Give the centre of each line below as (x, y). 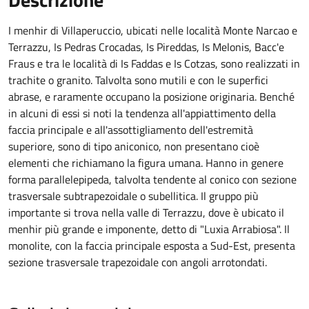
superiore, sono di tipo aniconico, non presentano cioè (134, 146)
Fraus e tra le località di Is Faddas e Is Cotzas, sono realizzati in (154, 63)
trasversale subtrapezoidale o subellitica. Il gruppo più (133, 196)
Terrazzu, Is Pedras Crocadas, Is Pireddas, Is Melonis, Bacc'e (146, 47)
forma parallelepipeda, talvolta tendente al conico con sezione (152, 179)
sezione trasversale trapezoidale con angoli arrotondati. (138, 262)
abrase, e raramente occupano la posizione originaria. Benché (151, 97)
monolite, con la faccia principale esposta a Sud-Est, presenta (152, 246)
